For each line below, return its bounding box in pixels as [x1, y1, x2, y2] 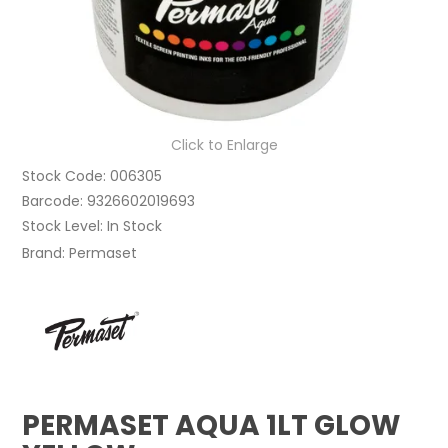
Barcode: [22, 191, 84, 212]
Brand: [22, 243, 66, 264]
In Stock [107, 216, 163, 237]
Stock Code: [22, 166, 107, 187]
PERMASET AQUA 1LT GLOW [22, 406, 401, 446]
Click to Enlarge [170, 135, 278, 156]
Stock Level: [22, 216, 104, 237]
